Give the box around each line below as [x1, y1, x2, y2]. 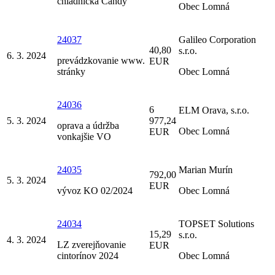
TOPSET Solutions [179, 218, 254, 229]
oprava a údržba [57, 120, 119, 131]
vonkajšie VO [57, 131, 111, 142]
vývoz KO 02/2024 [57, 185, 133, 196]
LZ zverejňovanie [57, 239, 126, 250]
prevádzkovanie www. [57, 55, 145, 66]
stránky [57, 66, 85, 77]
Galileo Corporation [179, 34, 256, 45]
